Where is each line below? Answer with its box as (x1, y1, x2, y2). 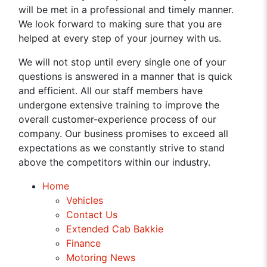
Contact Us (66, 209, 118, 221)
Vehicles (66, 194, 104, 206)
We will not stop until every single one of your (18, 56, 226, 68)
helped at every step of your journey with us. (18, 32, 222, 44)
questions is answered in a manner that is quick (18, 70, 233, 82)
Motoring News (66, 252, 136, 263)
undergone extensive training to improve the (18, 99, 220, 111)
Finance (66, 237, 101, 249)
